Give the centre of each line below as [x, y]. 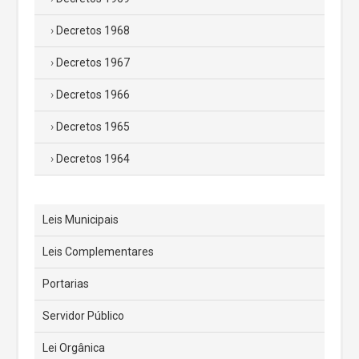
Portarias [66, 283]
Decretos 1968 [93, 30]
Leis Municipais [81, 219]
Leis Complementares [98, 251]
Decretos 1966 [93, 94]
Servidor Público [83, 315]
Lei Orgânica [74, 347]
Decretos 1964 [93, 158]
